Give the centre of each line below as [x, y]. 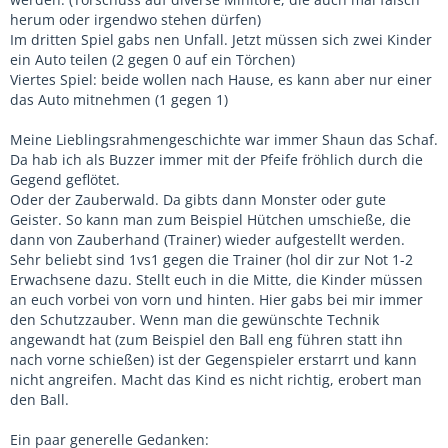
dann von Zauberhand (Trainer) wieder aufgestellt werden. [207, 239]
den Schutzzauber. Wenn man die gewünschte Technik [194, 319]
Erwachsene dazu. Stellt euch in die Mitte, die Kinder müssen [216, 279]
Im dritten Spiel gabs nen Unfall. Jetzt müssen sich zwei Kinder [221, 39]
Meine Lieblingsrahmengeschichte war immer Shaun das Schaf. [224, 139]
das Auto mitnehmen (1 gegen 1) [119, 99]
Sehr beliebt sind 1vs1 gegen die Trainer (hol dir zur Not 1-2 [211, 259]
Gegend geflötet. [65, 179]
